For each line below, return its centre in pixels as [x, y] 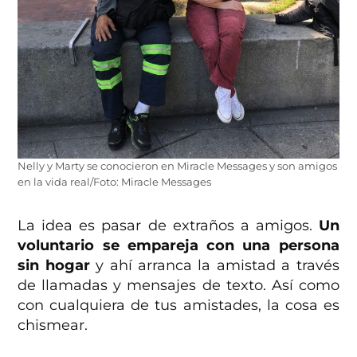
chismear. [53, 325]
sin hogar [57, 265]
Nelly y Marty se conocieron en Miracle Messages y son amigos [178, 166]
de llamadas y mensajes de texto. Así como [178, 285]
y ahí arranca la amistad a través [218, 265]
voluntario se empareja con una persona [178, 245]
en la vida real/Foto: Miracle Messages [115, 182]
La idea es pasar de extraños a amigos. [168, 225]
